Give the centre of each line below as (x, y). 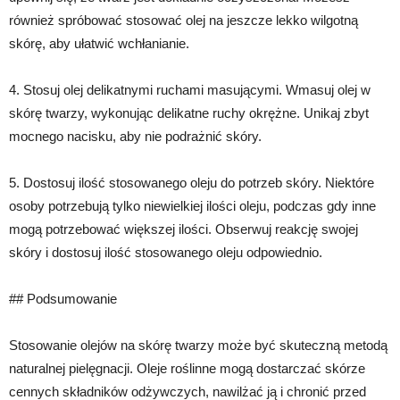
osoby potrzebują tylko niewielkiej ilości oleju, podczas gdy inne (192, 205)
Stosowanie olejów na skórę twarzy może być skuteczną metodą (198, 345)
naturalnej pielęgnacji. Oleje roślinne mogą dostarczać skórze (187, 368)
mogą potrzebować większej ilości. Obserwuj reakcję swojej (183, 229)
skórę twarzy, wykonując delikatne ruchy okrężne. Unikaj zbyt (189, 112)
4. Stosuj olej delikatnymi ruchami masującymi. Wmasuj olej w (190, 89)
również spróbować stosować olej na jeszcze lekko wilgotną (183, 20)
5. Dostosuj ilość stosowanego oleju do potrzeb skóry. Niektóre (192, 182)
